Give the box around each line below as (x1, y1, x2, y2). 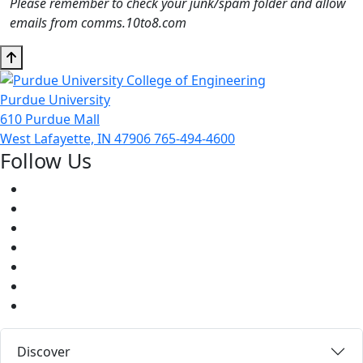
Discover (17, 343, 70, 361)
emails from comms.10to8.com (10, 13, 186, 32)
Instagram (25, 237, 89, 256)
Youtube (25, 218, 76, 237)
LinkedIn (25, 276, 78, 295)
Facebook (25, 179, 84, 198)
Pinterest (25, 257, 81, 275)
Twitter (25, 199, 69, 217)
